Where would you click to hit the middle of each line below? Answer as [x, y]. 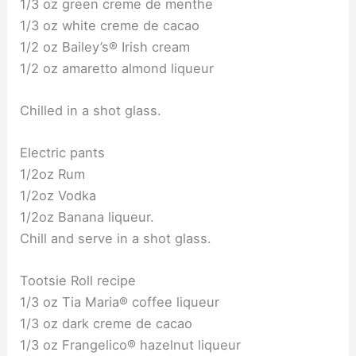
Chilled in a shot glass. [91, 110]
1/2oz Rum [53, 174]
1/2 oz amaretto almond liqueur [117, 68]
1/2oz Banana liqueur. [87, 217]
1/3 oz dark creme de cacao [106, 324]
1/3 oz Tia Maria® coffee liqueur [120, 302]
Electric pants [63, 153]
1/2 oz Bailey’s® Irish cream [105, 46]
